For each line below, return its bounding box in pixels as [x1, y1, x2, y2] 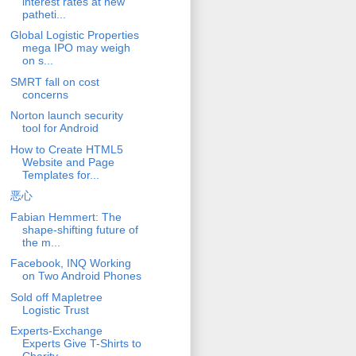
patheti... [21, 7, 66, 21]
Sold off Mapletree [10, 290, 103, 304]
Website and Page [21, 155, 114, 168]
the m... [21, 235, 60, 249]
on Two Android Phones [21, 269, 141, 283]
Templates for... [21, 168, 99, 181]
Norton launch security [10, 109, 123, 122]
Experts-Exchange [10, 324, 103, 338]
